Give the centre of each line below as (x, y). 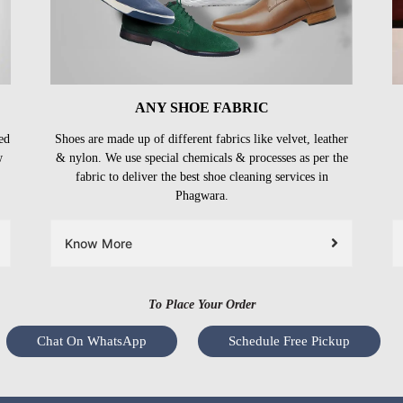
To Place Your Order (201, 304)
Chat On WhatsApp (92, 340)
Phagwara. (201, 195)
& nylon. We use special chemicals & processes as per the (201, 157)
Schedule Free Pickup (289, 340)
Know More (99, 243)
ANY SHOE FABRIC (201, 107)
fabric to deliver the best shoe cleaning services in (201, 176)
